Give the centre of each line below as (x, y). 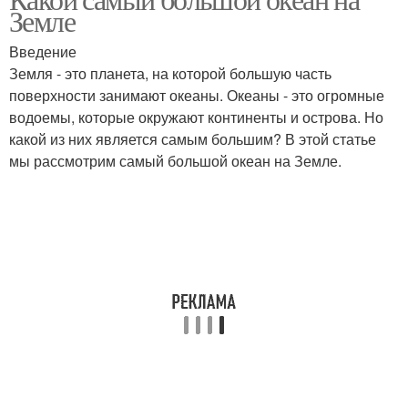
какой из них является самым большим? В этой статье (193, 139)
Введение (43, 51)
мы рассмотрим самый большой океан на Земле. (175, 161)
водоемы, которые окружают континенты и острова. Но (196, 117)
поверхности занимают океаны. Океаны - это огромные (197, 95)
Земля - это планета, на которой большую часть (170, 73)
